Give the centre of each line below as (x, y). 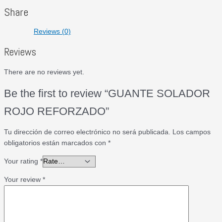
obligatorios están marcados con (56, 143)
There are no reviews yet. (44, 72)
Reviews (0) (52, 32)
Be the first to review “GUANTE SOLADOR (107, 93)
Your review (23, 179)
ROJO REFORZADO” (56, 111)
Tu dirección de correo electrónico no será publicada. (87, 132)
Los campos (192, 132)
